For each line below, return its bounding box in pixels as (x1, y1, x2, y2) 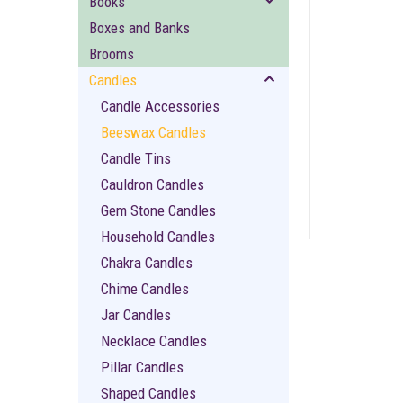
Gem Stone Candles (101, 201, 216, 219)
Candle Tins (101, 149, 171, 167)
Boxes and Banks (89, 19, 190, 37)
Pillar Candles (101, 358, 184, 376)
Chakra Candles (101, 254, 193, 272)
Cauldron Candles (101, 175, 204, 193)
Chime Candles (101, 280, 189, 298)
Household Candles (101, 228, 215, 246)
